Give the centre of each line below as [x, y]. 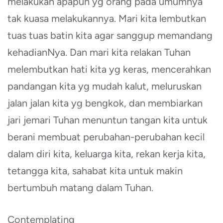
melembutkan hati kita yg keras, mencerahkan [109, 69]
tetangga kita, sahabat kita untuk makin [95, 171]
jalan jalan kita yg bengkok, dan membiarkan [105, 103]
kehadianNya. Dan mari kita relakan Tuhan [99, 53]
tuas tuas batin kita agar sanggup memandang [110, 36]
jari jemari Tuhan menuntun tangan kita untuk [108, 120]
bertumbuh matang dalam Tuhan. [80, 188]
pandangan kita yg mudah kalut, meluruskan [105, 86]
